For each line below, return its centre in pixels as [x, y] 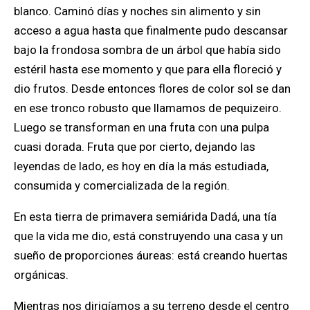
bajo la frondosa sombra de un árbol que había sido [147, 50]
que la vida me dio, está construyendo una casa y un [148, 236]
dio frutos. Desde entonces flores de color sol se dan [152, 89]
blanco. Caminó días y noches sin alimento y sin [137, 11]
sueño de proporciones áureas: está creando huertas [151, 256]
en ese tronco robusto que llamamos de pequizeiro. [148, 108]
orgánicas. [41, 275]
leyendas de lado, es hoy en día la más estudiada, [141, 166]
